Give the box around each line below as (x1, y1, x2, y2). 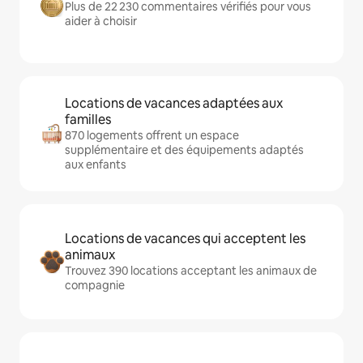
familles (65, 111, 111, 128)
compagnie (65, 278, 125, 293)
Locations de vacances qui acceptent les (65, 230, 305, 247)
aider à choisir (65, 14, 137, 28)
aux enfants (65, 157, 126, 172)
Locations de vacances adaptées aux (65, 95, 283, 112)
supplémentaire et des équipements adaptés (65, 143, 304, 157)
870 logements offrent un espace (65, 128, 239, 143)
